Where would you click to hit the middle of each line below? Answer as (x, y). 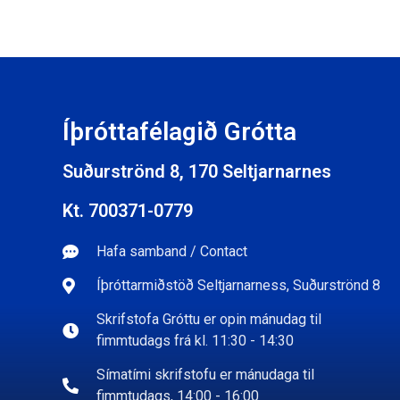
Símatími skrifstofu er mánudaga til (205, 374)
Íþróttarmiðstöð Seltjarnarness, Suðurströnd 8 (238, 285)
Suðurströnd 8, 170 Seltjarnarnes (197, 171)
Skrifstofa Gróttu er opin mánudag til (208, 319)
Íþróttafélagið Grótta (179, 131)
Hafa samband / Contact (171, 251)
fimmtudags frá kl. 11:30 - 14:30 (195, 340)
